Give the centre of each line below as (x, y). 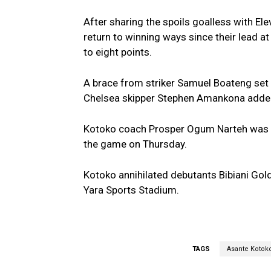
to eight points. (118, 52)
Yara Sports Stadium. (131, 190)
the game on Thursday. (135, 144)
